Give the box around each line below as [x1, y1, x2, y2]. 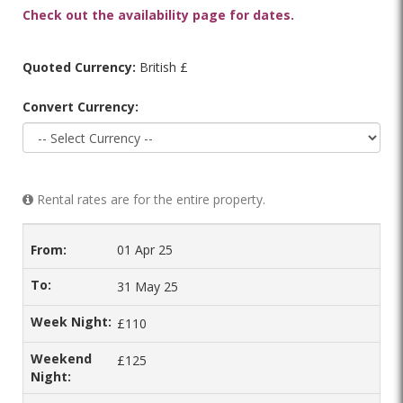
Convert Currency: [22, 98, 139, 115]
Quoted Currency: [22, 58, 136, 76]
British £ [136, 58, 188, 76]
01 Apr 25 [117, 241, 173, 258]
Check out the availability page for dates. [22, 6, 294, 23]
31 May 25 [117, 278, 178, 295]
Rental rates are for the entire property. [33, 191, 265, 208]
